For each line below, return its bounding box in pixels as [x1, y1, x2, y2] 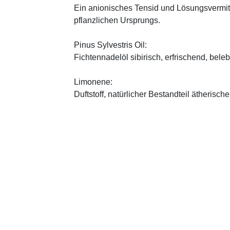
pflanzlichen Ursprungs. [74, 15, 160, 25]
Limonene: [74, 77, 112, 86]
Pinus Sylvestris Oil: [74, 40, 147, 49]
